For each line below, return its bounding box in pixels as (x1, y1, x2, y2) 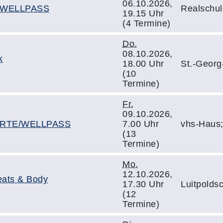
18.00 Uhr (122, 59, 164, 69)
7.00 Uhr (122, 119, 159, 129)
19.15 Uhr (122, 8, 164, 18)
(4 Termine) (122, 18, 171, 28)
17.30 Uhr (122, 179, 164, 189)
